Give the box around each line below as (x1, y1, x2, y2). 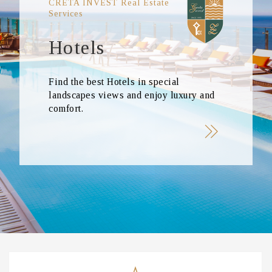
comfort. (49, 103, 83, 114)
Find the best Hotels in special (49, 76, 180, 87)
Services (49, 9, 83, 18)
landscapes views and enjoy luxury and (49, 90, 215, 100)
